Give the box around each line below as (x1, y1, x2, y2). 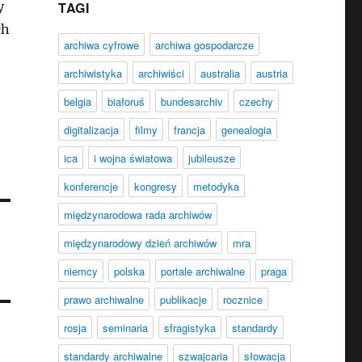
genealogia (221, 122, 271, 137)
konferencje (63, 179, 118, 194)
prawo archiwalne (63, 292, 144, 307)
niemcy (63, 263, 98, 279)
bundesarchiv (160, 94, 223, 109)
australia (200, 65, 240, 81)
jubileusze (187, 150, 235, 166)
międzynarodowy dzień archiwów (63, 235, 217, 250)
